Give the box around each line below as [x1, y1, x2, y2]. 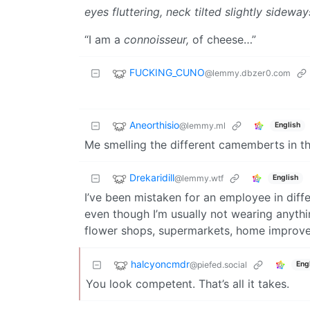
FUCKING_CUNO [129, 66, 205, 78]
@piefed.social [190, 259, 247, 270]
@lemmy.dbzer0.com [205, 67, 291, 78]
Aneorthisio [129, 118, 179, 131]
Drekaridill [129, 171, 174, 183]
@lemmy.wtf [174, 172, 224, 183]
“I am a [84, 32, 124, 46]
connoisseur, [124, 32, 189, 46]
